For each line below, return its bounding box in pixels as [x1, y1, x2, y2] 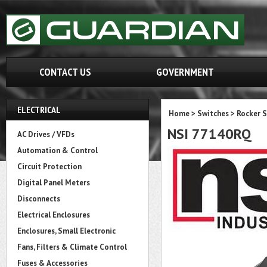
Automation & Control [17, 145, 98, 156]
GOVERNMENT [156, 65, 214, 79]
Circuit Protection [17, 162, 82, 172]
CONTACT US [39, 65, 91, 79]
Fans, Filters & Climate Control [17, 242, 127, 252]
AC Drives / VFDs [17, 129, 74, 139]
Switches [197, 108, 229, 119]
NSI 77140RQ [167, 125, 251, 143]
